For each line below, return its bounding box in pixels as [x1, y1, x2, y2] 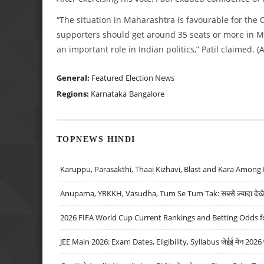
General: [57, 72, 91, 84]
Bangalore [129, 88, 164, 100]
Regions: [57, 88, 91, 100]
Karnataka [91, 88, 127, 100]
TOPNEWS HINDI [57, 134, 136, 144]
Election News [126, 72, 174, 84]
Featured [91, 72, 123, 84]
